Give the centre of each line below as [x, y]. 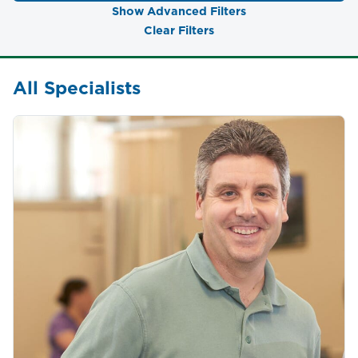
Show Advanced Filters [179, 12]
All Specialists [77, 88]
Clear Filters [179, 31]
